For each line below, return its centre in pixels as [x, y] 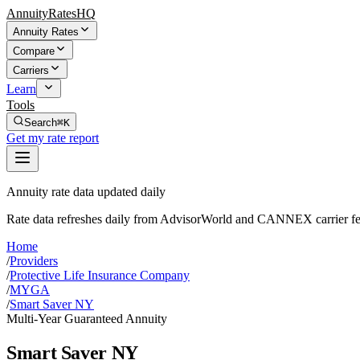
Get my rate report [53, 138]
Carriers [31, 70]
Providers [34, 261]
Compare [34, 51]
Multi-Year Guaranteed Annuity [87, 319]
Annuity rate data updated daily [86, 192]
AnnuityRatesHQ [51, 13]
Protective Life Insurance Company [100, 275]
